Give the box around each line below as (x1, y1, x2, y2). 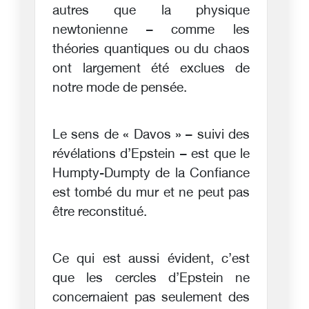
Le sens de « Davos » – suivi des (52, 127, 250, 143)
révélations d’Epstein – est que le (52, 146, 250, 163)
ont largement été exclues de (52, 61, 250, 77)
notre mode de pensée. (52, 80, 187, 97)
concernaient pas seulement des (52, 290, 250, 306)
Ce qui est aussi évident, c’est (52, 251, 250, 268)
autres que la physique (52, 3, 250, 19)
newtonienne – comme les (52, 22, 250, 39)
